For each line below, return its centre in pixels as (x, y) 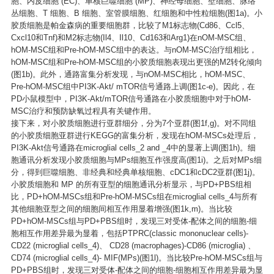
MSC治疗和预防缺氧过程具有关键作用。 (83, 111)
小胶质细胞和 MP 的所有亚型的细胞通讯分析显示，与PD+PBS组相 (131, 184)
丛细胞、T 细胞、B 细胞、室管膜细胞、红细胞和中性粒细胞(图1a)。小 (136, 13)
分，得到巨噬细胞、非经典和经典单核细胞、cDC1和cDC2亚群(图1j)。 (135, 172)
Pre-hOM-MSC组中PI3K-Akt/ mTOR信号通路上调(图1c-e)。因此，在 (133, 87)
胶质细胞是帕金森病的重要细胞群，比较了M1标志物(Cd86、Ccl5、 (130, 25)
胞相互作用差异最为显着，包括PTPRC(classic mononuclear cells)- (129, 233)
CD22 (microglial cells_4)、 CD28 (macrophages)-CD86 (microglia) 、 (133, 246)
